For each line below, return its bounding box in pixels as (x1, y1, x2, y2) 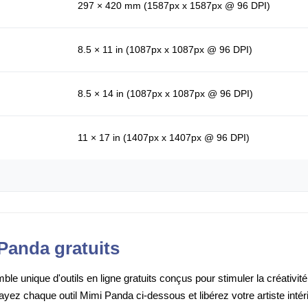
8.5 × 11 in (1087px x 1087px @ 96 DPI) (78, 44, 252, 56)
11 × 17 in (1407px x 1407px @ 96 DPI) (78, 132, 250, 144)
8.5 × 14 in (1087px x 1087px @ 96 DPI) (78, 88, 253, 100)
